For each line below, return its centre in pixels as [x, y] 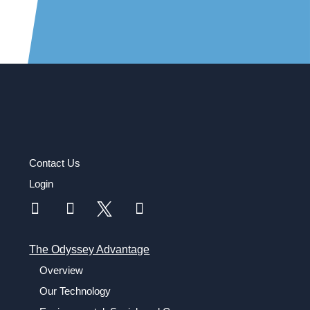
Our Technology [75, 291]
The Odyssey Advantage [90, 249]
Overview [62, 270]
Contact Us [55, 163]
